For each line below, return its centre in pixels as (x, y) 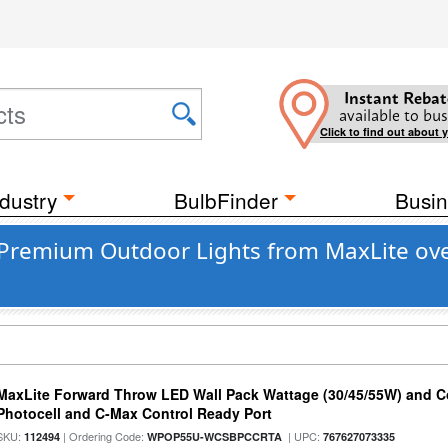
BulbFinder (226, 200)
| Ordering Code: (104, 436)
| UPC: (303, 436)
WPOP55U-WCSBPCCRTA (215, 436)
